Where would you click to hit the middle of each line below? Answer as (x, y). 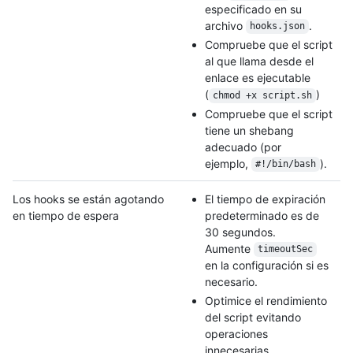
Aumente (229, 248)
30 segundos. (240, 232)
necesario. (231, 281)
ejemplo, (228, 163)
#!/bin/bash (285, 164)
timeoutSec (285, 249)
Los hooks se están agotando (88, 199)
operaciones (236, 334)
